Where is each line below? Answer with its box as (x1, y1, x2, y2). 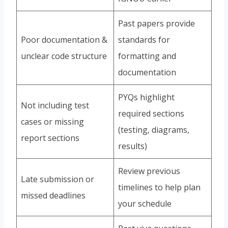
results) (118, 140, 147, 152)
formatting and (118, 50, 176, 62)
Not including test (21, 100, 89, 111)
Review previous (118, 165, 180, 177)
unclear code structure (21, 50, 107, 62)
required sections (118, 108, 184, 120)
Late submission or (21, 174, 94, 185)
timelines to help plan (118, 182, 201, 193)
